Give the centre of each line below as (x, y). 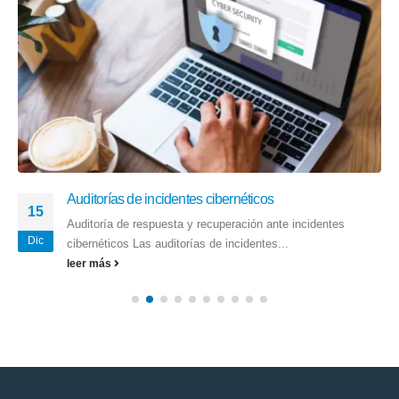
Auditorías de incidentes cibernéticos (171, 199)
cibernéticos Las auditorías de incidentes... (178, 243)
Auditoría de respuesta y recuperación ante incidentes (206, 224)
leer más (90, 263)
